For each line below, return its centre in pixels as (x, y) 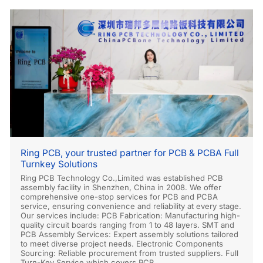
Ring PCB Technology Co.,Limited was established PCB (122, 178)
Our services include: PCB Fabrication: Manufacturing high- (131, 215)
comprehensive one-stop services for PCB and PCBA (119, 196)
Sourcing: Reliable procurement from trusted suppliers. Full (130, 253)
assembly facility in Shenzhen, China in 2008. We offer (121, 187)
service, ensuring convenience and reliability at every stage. (131, 206)
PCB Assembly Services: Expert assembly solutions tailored (130, 234)
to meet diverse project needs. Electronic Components (122, 243)
